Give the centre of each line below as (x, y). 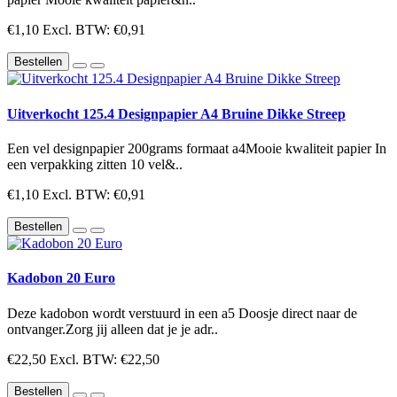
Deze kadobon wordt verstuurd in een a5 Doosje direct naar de (182, 313)
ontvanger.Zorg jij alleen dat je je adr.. (113, 329)
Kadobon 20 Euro (61, 278)
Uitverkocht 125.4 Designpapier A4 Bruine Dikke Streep (176, 113)
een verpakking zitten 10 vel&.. (95, 164)
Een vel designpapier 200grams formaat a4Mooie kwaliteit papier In (197, 148)
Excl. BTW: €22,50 (105, 359)
